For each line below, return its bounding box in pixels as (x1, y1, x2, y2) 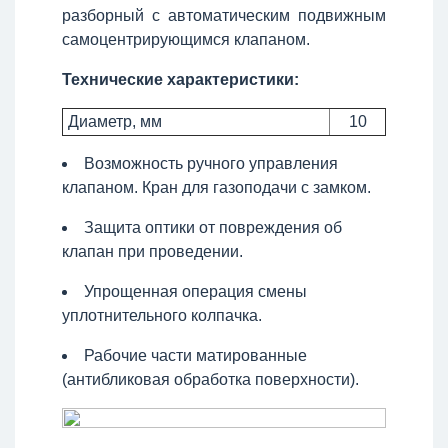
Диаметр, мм (64, 112, 162, 130)
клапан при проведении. (62, 242, 243, 260)
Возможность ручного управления (84, 154, 338, 172)
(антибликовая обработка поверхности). (62, 370, 359, 388)
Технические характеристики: (62, 70, 299, 88)
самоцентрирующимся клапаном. (62, 30, 310, 48)
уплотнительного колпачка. (62, 306, 262, 324)
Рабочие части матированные (84, 346, 307, 364)
